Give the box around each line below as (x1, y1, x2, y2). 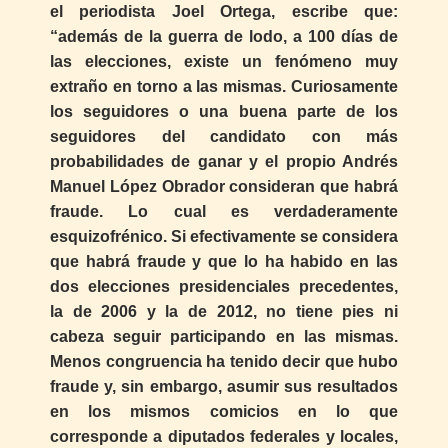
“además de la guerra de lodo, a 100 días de (50, 27, 398, 45)
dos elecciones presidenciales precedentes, (50, 277, 398, 295)
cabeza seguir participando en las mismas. (50, 327, 398, 345)
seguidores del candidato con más (50, 127, 398, 145)
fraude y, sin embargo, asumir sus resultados (50, 377, 398, 395)
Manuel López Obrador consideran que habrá (50, 177, 398, 195)
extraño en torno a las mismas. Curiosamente (50, 77, 398, 95)
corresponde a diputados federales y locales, (50, 427, 398, 445)
